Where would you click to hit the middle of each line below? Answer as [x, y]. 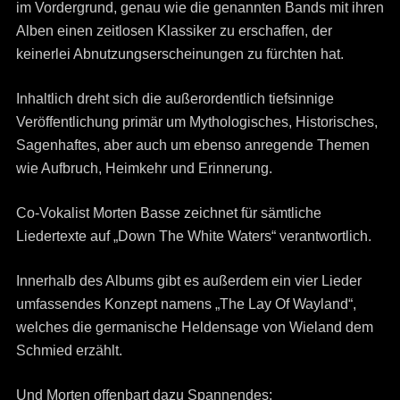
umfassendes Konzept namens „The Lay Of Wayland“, [186, 304]
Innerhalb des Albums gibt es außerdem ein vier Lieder [188, 281]
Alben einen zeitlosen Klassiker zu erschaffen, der [174, 31]
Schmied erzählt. [69, 351]
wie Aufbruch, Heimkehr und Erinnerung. [144, 169]
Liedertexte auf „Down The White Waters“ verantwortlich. [193, 237]
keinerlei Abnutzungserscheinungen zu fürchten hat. [179, 54]
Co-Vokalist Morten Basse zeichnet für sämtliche [168, 213]
